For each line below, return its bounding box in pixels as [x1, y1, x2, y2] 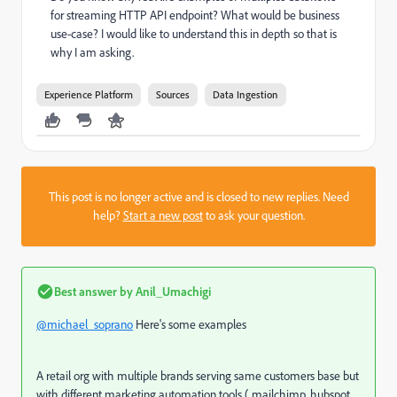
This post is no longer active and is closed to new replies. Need [48, 189, 349, 205]
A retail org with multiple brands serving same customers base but [36, 368, 359, 384]
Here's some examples [133, 316, 249, 332]
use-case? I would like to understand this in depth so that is [51, 26, 337, 42]
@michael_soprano [36, 316, 133, 332]
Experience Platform [44, 88, 133, 101]
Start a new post [122, 207, 203, 223]
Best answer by [54, 284, 133, 299]
